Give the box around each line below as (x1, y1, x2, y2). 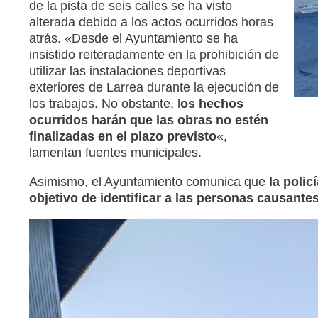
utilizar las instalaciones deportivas (28, 63, 226, 78)
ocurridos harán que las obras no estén (28, 112, 268, 127)
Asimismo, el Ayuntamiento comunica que (28, 174, 269, 189)
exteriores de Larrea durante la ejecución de (28, 79, 279, 94)
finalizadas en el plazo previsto (28, 128, 216, 143)
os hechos (180, 96, 243, 111)
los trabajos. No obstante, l (28, 96, 180, 111)
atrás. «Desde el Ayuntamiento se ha (28, 31, 238, 45)
